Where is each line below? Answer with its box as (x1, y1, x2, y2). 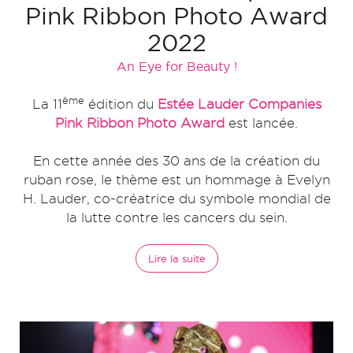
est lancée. (225, 116, 298, 130)
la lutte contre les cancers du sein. (65, 210, 288, 225)
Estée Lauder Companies (157, 97, 321, 111)
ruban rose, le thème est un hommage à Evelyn (23, 173, 330, 187)
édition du (84, 97, 158, 111)
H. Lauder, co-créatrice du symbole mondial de (22, 191, 331, 206)
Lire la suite (147, 253, 206, 264)
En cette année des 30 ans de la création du (33, 154, 320, 168)
